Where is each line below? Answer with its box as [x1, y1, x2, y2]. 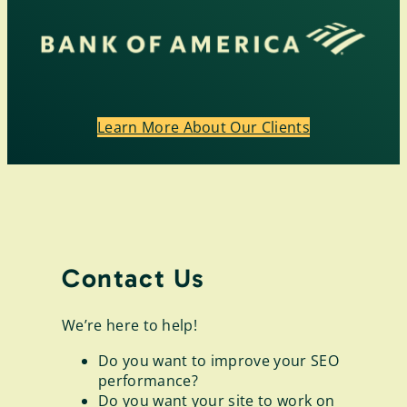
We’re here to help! [62, 315, 198, 336]
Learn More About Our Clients [97, 116, 310, 137]
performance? [98, 370, 198, 391]
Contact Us [62, 262, 205, 293]
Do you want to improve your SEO [98, 350, 339, 371]
